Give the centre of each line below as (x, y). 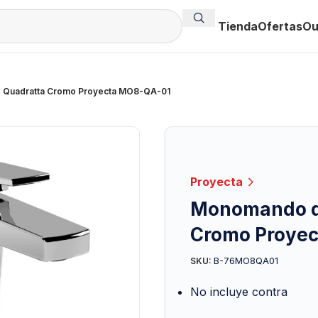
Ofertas (280, 26)
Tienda (238, 26)
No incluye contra (238, 291)
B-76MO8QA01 (246, 260)
